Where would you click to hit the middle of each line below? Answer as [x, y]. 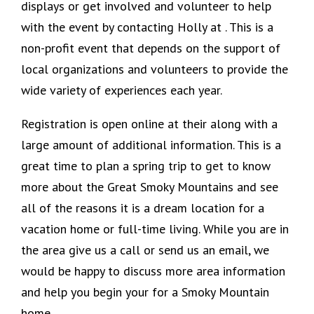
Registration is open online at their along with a [149, 124]
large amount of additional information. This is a [151, 145]
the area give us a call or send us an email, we [145, 250]
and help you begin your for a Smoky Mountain [145, 292]
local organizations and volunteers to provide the [155, 69]
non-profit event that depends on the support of [151, 48]
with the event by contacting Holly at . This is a [147, 27]
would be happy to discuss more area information [153, 271]
